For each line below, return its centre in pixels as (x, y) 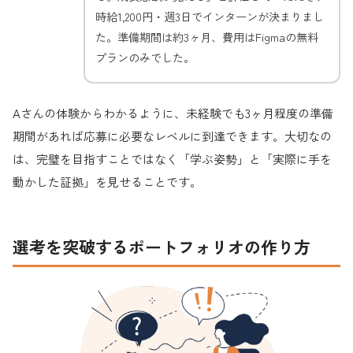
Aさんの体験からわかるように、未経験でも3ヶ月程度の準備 (173, 113)
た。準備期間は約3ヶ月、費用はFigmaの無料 (207, 37)
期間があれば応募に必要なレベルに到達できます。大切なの (172, 136)
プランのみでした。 (145, 58)
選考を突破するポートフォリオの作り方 (162, 247)
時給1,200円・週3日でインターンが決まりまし (210, 17)
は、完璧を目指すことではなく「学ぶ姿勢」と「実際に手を (172, 158)
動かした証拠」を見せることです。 (107, 181)
